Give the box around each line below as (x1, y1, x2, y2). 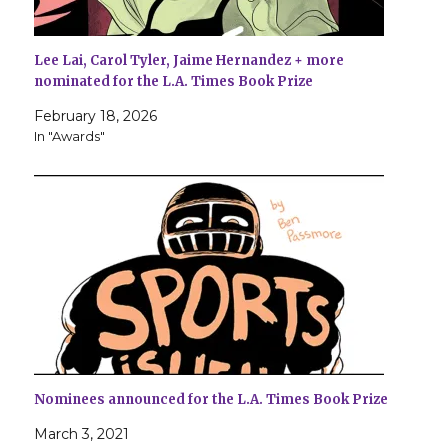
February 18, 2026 (34, 107, 158, 126)
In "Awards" (34, 128, 106, 145)
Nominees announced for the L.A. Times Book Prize (34, 391, 389, 409)
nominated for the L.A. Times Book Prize (34, 73, 314, 91)
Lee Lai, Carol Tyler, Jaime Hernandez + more (34, 52, 345, 70)
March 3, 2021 (34, 425, 130, 444)
